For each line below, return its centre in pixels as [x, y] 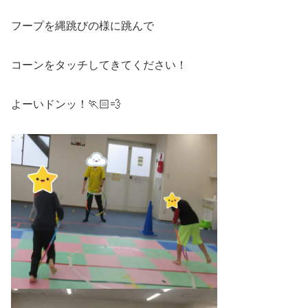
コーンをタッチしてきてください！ [99, 65]
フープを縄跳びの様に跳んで [82, 26]
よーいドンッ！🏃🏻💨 [66, 104]
